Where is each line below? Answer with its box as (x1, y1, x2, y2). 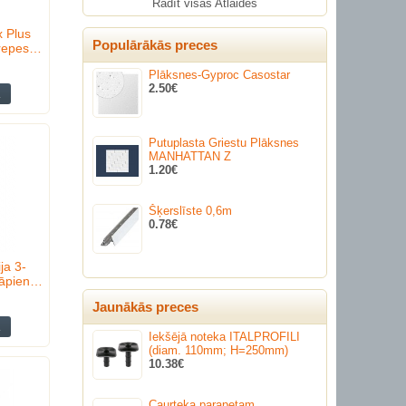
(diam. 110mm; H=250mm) (149, 343, 288, 357)
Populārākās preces (92, 37, 217, 53)
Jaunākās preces (92, 299, 198, 314)
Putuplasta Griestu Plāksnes (149, 136, 299, 150)
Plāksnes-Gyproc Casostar (149, 68, 290, 82)
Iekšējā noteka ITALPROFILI (149, 330, 300, 343)
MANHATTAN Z (149, 150, 231, 163)
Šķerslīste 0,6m (149, 204, 232, 217)
